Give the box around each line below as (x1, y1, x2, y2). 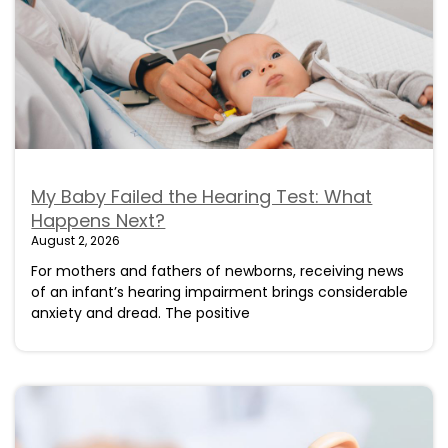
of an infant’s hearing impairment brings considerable (31, 282, 409, 303)
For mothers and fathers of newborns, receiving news (31, 261, 405, 282)
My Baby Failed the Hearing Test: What (31, 184, 373, 210)
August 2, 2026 (31, 232, 121, 250)
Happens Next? (31, 208, 166, 234)
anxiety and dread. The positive (31, 303, 251, 324)
